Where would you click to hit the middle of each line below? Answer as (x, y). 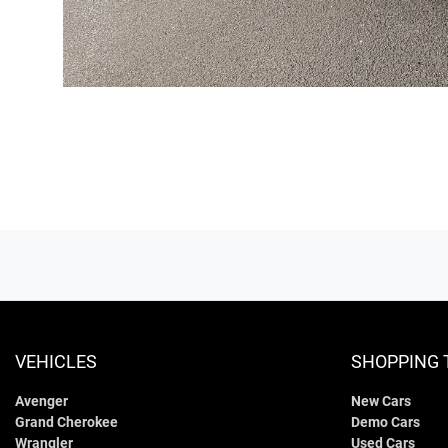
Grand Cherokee (66, 423)
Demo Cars (385, 423)
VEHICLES (56, 362)
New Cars (381, 402)
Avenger (41, 402)
